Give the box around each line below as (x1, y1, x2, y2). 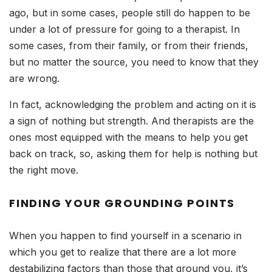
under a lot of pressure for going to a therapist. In (9, 22, 240, 35)
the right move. (9, 163, 78, 176)
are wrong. (9, 72, 59, 84)
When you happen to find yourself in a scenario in (9, 229, 242, 242)
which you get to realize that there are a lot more (9, 245, 236, 258)
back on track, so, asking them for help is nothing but (9, 147, 257, 160)
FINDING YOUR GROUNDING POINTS (9, 195, 236, 211)
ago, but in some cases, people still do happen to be (9, 6, 250, 19)
